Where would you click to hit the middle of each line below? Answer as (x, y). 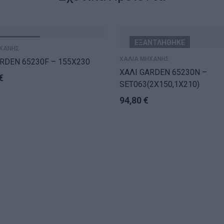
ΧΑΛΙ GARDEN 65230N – (163, 72)
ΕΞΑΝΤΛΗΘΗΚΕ (160, 43)
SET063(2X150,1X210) (159, 84)
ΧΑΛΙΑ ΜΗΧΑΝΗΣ (144, 59)
